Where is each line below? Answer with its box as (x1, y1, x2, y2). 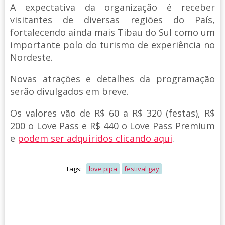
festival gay (124, 164, 159, 174)
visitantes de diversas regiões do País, (10, 14, 215, 26)
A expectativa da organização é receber (10, 1, 215, 14)
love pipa (89, 164, 117, 174)
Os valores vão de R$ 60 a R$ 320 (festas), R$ (10, 107, 215, 120)
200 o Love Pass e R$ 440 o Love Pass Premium (10, 120, 215, 132)
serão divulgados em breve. (10, 85, 129, 98)
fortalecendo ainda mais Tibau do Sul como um (10, 26, 215, 39)
